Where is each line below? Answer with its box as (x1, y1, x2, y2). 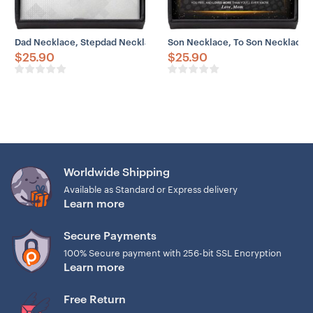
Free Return (64, 293, 126, 305)
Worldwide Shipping (64, 166, 170, 178)
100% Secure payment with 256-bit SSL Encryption (64, 249, 282, 258)
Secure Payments (64, 230, 157, 242)
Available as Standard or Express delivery (64, 185, 238, 194)
